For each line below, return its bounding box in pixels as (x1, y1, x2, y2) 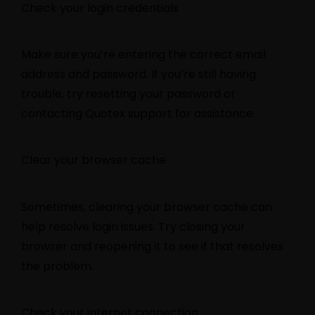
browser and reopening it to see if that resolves (21, 238, 283, 255)
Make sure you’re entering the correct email (21, 46, 266, 63)
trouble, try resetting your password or (21, 85, 236, 102)
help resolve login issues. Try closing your (21, 218, 245, 235)
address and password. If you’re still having (21, 65, 256, 82)
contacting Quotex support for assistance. (21, 105, 255, 122)
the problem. (21, 257, 94, 274)
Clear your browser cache (21, 152, 166, 169)
